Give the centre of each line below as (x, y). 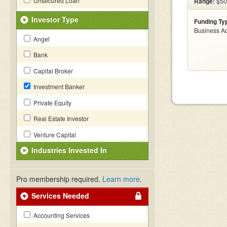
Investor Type (55, 19)
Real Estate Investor (60, 118)
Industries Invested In (69, 150)
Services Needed (60, 196)
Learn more (121, 179)
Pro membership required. (59, 179)
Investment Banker (58, 86)
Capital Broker (52, 71)
